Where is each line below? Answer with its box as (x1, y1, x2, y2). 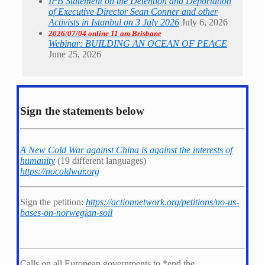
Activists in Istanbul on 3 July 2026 (49, 17, 179, 28)
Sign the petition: (20, 197, 86, 208)
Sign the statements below (20, 104, 144, 117)
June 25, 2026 (49, 49, 101, 60)
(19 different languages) (55, 156, 146, 166)
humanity (20, 156, 55, 166)
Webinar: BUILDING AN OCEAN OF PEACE (49, 38, 227, 49)
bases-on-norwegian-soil (20, 208, 112, 218)
